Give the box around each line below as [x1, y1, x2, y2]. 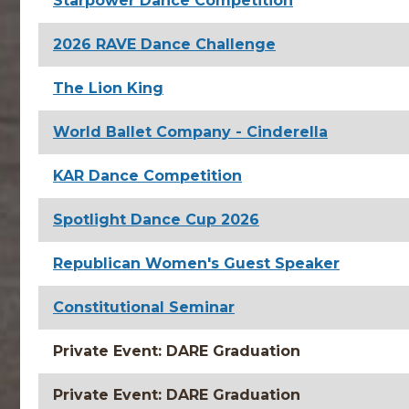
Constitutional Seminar [53, 299, 235, 316]
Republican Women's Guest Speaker [53, 255, 340, 272]
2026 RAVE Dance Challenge [53, 36, 276, 53]
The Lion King [53, 79, 163, 97]
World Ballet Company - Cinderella [53, 123, 328, 141]
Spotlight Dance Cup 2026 [53, 211, 259, 228]
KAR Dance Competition [53, 167, 242, 184]
